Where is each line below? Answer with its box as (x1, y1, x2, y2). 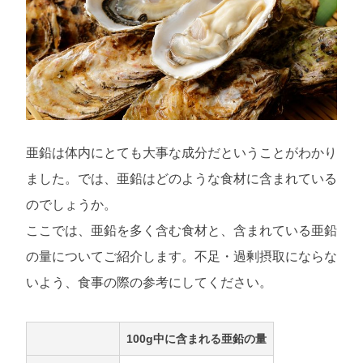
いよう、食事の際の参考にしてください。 (26, 275, 272, 289)
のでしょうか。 (26, 197, 117, 211)
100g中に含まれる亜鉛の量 (126, 331, 267, 345)
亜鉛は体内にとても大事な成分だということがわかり (26, 145, 337, 160)
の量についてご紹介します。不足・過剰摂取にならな (26, 249, 337, 263)
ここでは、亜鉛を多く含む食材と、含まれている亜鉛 (26, 223, 337, 237)
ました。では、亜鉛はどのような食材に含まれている (26, 171, 337, 186)
